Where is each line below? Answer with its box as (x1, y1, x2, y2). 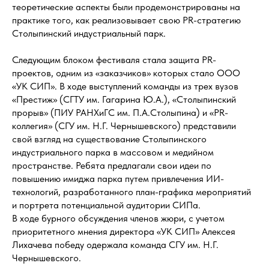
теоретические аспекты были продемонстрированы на (12, 1, 240, 13)
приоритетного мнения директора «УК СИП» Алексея (12, 226, 235, 237)
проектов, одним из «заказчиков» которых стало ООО (12, 67, 240, 79)
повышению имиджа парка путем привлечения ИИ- (12, 173, 224, 184)
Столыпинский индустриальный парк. (12, 28, 166, 39)
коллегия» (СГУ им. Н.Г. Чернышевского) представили (12, 120, 236, 131)
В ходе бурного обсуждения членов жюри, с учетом (12, 213, 225, 224)
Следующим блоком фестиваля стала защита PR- (12, 54, 216, 65)
